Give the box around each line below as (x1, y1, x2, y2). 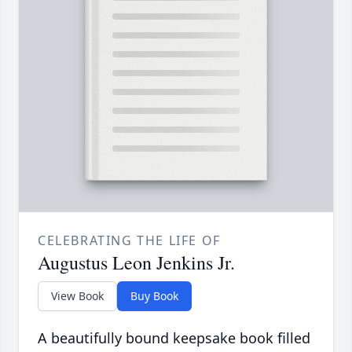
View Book (51, 288, 104, 304)
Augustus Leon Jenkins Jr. (38, 250, 235, 276)
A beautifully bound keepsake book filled (38, 328, 310, 348)
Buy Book (130, 288, 178, 304)
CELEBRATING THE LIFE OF (38, 232, 221, 250)
